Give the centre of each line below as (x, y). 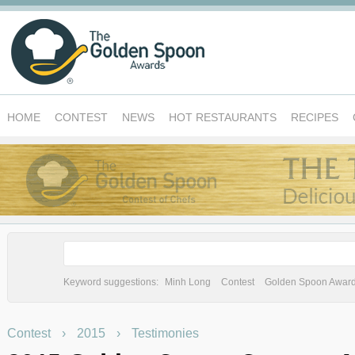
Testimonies (165, 333)
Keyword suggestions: (112, 282)
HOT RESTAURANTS (223, 117)
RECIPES (315, 117)
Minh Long (188, 282)
